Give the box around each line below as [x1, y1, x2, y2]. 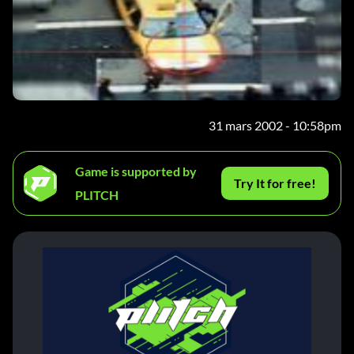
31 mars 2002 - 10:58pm [209, 118, 341, 134]
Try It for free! [234, 175, 317, 191]
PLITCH [75, 187, 119, 203]
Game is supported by [75, 164, 197, 179]
